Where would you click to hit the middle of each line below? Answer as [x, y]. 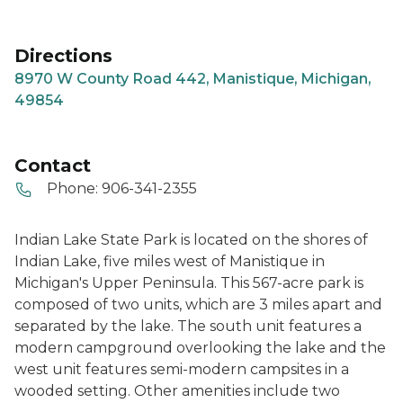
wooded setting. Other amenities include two [177, 390]
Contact [53, 166]
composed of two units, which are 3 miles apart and [198, 304]
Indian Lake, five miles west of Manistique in [170, 261]
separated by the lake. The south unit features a [188, 326]
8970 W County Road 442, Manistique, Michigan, [193, 79]
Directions [63, 56]
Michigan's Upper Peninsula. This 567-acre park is [189, 282]
